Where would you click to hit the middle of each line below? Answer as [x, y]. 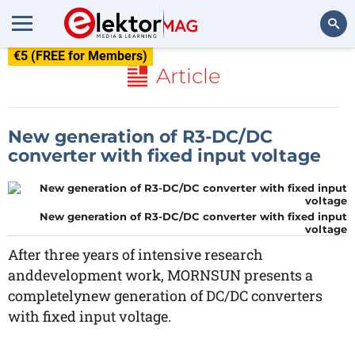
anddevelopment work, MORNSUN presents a [160, 275]
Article [188, 76]
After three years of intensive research [136, 254]
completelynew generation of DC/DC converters [165, 296]
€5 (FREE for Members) [80, 56]
